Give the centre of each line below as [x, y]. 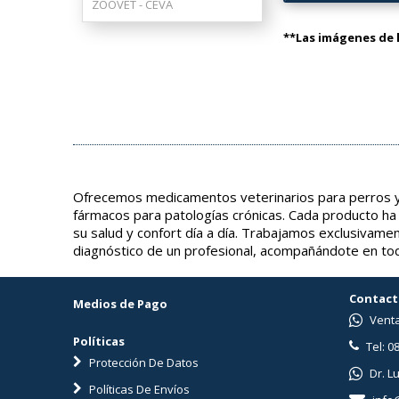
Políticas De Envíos [138, 389]
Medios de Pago [120, 304]
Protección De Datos [142, 362]
